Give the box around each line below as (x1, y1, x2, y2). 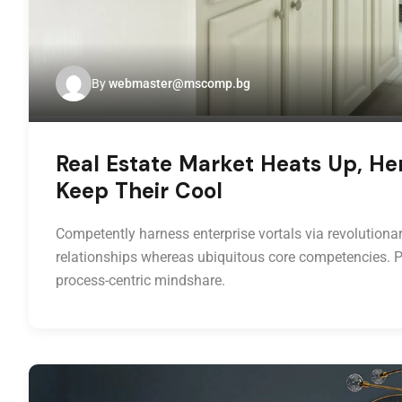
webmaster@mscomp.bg (109, 76, 250, 92)
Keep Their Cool (56, 177, 223, 205)
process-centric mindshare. (56, 272, 225, 290)
